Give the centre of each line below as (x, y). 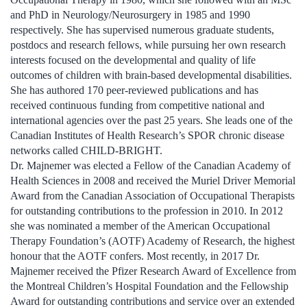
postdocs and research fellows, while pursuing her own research (148, 45)
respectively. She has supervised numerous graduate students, (142, 29)
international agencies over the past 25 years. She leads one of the (151, 120)
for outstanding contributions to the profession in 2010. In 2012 (147, 210)
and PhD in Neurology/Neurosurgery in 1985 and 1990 (130, 14)
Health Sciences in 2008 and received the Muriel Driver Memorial (153, 180)
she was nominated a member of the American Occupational (140, 225)
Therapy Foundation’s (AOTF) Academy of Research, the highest (152, 241)
